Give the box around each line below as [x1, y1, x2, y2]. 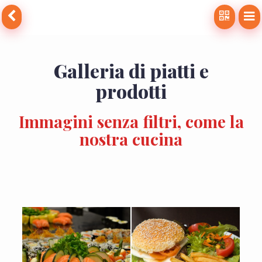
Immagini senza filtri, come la [18, 110, 244, 132]
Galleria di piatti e [53, 57, 209, 83]
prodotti [95, 78, 167, 104]
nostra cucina [80, 127, 182, 150]
